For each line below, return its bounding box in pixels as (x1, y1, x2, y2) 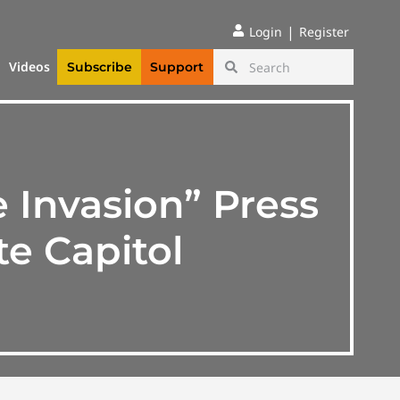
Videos (9, 58, 51, 76)
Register (299, 23, 349, 40)
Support (150, 59, 204, 76)
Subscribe (66, 59, 132, 76)
